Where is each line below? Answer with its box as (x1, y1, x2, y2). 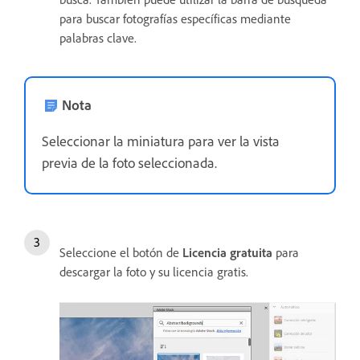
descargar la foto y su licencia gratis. (59, 264, 248, 280)
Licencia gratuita (182, 244, 272, 261)
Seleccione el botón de (59, 244, 182, 261)
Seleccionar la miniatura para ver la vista (42, 132, 280, 150)
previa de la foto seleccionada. (42, 153, 220, 172)
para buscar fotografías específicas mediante (59, 10, 291, 27)
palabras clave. (59, 30, 137, 47)
